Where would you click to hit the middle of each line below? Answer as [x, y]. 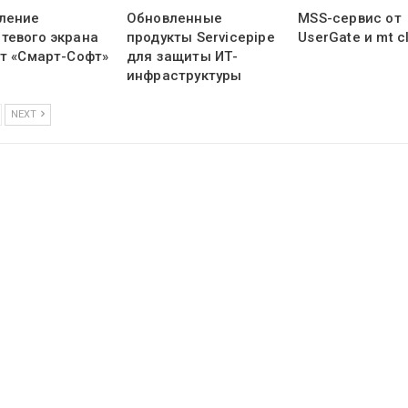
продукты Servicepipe [200, 38]
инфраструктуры [184, 76]
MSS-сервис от [350, 19]
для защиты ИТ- [182, 57]
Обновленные [174, 19]
